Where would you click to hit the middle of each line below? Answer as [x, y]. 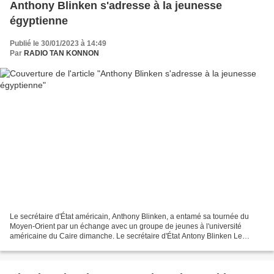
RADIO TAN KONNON [61, 53]
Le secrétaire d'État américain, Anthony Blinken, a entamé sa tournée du [129, 217]
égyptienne [39, 20]
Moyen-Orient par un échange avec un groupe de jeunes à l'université [126, 227]
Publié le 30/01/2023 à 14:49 [58, 43]
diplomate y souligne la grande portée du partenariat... [100, 246]
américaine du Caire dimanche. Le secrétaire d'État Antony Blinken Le [126, 236]
